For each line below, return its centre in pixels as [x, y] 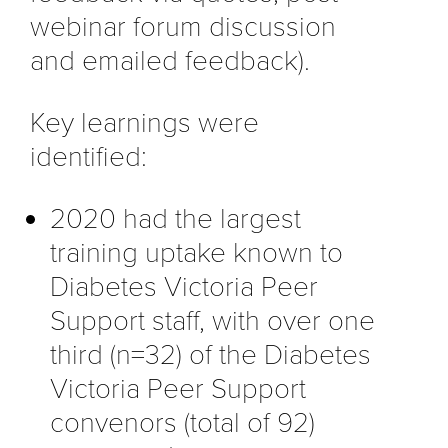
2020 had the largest [175, 218]
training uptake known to [196, 252]
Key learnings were [144, 122]
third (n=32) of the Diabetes [210, 354]
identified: [88, 156]
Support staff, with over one [212, 320]
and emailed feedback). [170, 60]
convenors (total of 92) [182, 422]
